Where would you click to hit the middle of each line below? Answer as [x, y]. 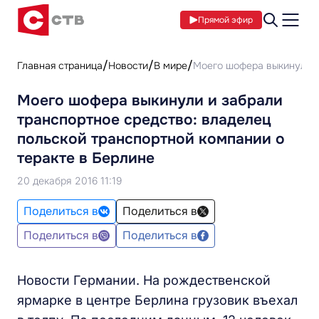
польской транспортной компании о [151, 139]
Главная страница [60, 66]
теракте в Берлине [86, 158]
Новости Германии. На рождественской [144, 280]
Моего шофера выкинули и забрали [150, 100]
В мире [171, 66]
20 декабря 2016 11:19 [69, 181]
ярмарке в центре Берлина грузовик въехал [157, 300]
